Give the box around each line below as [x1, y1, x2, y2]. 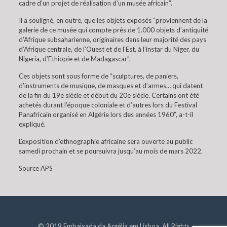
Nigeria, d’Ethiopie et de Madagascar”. [18, 55, 131, 63]
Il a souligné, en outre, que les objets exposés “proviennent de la [18, 16, 207, 24]
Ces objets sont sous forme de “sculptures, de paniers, [18, 72, 178, 80]
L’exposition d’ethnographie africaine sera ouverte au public [18, 137, 193, 145]
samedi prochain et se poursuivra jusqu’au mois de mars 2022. [18, 147, 203, 155]
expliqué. [18, 120, 46, 128]
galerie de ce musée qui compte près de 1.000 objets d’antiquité [18, 26, 208, 34]
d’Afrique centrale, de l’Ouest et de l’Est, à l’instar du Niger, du [18, 45, 199, 53]
